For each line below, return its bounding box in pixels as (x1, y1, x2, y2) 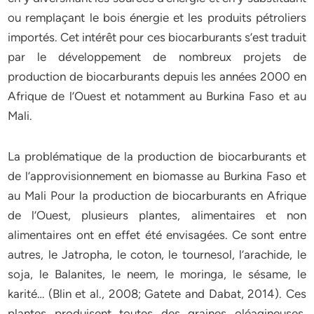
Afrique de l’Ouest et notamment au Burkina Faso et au (8, 89, 306, 103)
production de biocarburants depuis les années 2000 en (8, 69, 306, 83)
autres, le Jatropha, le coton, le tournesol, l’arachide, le (8, 247, 306, 261)
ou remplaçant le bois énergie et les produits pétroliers (8, 11, 306, 25)
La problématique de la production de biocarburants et (8, 149, 306, 163)
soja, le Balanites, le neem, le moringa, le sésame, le (8, 267, 306, 281)
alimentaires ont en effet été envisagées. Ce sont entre (8, 228, 306, 242)
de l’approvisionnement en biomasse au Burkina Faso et (8, 169, 306, 183)
